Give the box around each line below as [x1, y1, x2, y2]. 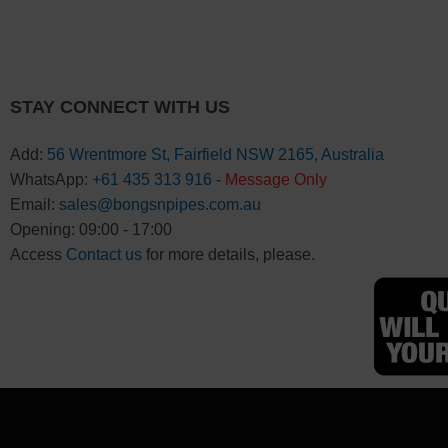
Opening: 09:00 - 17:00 [9, 220, 172, 238]
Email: [9, 195, 59, 213]
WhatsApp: [9, 170, 92, 188]
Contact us [65, 245, 142, 263]
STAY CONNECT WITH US [9, 97, 230, 118]
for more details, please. [141, 245, 315, 263]
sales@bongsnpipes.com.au [58, 195, 261, 213]
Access [9, 245, 66, 263]
